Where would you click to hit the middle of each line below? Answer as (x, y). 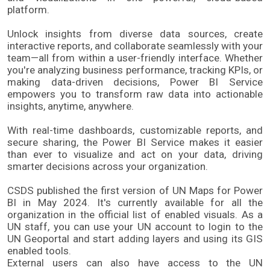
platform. (28, 9)
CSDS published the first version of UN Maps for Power (135, 190)
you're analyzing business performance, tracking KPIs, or (135, 70)
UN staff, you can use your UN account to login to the (135, 226)
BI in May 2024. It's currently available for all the (135, 202)
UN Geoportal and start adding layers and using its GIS (135, 238)
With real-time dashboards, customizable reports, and (135, 130)
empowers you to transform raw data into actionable (135, 94)
